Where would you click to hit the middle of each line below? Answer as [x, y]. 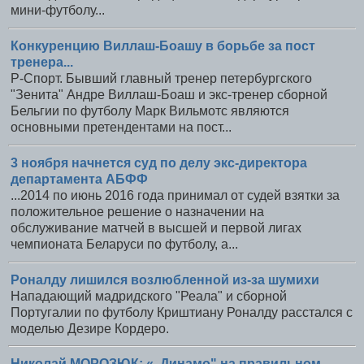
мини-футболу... [58, 11]
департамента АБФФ [79, 179]
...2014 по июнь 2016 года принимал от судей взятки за [175, 195]
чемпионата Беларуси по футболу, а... [124, 244]
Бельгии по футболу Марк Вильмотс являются [150, 110]
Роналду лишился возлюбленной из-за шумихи [165, 279]
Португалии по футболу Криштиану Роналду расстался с [182, 312]
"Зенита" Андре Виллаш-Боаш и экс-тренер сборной [169, 94]
